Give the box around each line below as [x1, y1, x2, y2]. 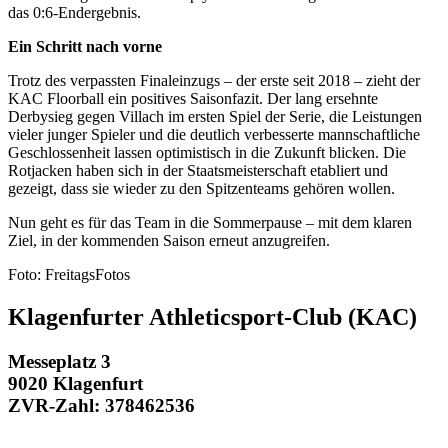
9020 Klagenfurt [8, 372, 143, 394]
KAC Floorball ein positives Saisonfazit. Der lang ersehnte [8, 89, 378, 107]
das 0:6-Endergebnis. [8, 3, 141, 21]
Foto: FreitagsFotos [8, 265, 130, 283]
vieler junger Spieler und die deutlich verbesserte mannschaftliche [8, 125, 420, 143]
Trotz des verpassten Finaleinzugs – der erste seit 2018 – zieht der [8, 71, 420, 89]
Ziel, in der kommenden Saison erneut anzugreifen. [8, 231, 330, 249]
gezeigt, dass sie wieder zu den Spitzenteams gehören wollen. [8, 179, 395, 197]
